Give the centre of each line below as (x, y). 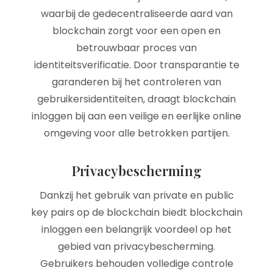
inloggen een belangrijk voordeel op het (136, 229)
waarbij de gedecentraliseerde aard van (136, 14)
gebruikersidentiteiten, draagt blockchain (136, 99)
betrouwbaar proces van (136, 48)
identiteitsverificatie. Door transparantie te (136, 65)
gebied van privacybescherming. (136, 246)
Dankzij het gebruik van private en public (136, 195)
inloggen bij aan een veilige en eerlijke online (136, 116)
